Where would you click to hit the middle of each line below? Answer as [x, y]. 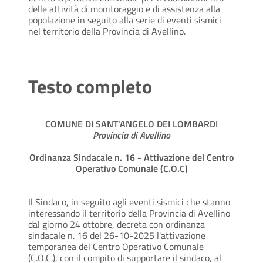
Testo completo [90, 87]
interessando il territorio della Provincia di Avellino [129, 213]
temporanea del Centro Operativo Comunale [116, 247]
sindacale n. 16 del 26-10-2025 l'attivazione [117, 236]
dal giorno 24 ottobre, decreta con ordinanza [117, 225]
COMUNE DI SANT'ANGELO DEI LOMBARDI [131, 124]
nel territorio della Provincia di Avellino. [107, 31]
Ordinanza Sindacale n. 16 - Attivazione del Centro [131, 158]
